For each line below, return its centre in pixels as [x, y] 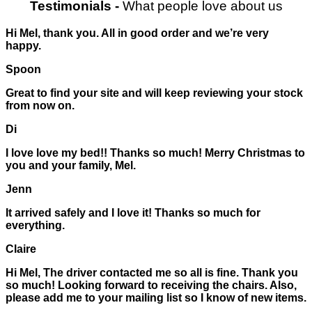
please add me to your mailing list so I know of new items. [156, 297]
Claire [21, 249]
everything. [35, 225]
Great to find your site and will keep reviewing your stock [154, 93]
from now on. [40, 105]
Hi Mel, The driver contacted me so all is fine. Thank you [152, 272]
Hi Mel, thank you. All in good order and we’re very [137, 33]
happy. [23, 45]
